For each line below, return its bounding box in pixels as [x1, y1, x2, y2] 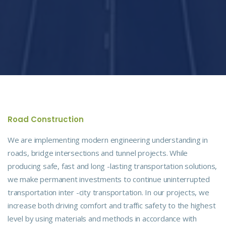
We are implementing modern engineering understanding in [8, 134, 208, 145]
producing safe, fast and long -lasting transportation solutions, [8, 160, 217, 171]
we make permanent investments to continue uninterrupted [8, 174, 210, 184]
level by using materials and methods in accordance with [8, 213, 197, 223]
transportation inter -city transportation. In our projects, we [8, 187, 209, 197]
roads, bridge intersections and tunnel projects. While [8, 147, 188, 158]
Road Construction [8, 114, 84, 125]
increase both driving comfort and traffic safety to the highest [8, 200, 216, 210]
